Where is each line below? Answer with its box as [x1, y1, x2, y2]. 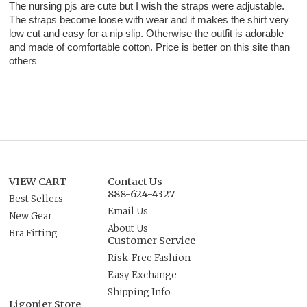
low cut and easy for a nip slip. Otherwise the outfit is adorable [9, 28, 284, 40]
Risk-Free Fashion [108, 252, 191, 265]
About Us [108, 223, 149, 235]
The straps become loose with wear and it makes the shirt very [9, 14, 290, 26]
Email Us [108, 206, 149, 218]
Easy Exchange [108, 269, 177, 282]
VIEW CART [9, 175, 67, 188]
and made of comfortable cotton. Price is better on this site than [9, 42, 291, 53]
